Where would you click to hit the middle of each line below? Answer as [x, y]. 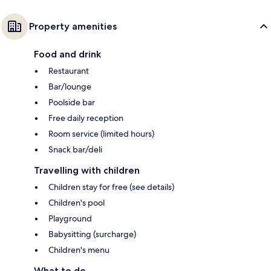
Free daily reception [86, 118]
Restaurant [69, 70]
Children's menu [79, 250]
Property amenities [73, 26]
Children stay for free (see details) [111, 187]
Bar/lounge [70, 86]
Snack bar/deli [75, 149]
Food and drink [67, 54]
